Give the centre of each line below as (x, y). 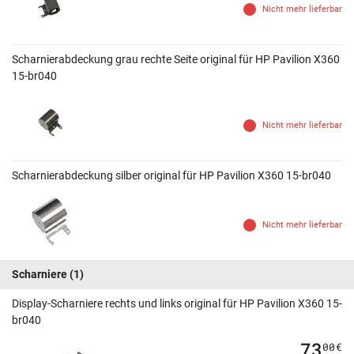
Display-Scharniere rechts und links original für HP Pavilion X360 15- (177, 304)
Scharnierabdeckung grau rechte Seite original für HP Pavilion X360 (176, 60)
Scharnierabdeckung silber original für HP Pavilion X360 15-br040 (171, 176)
